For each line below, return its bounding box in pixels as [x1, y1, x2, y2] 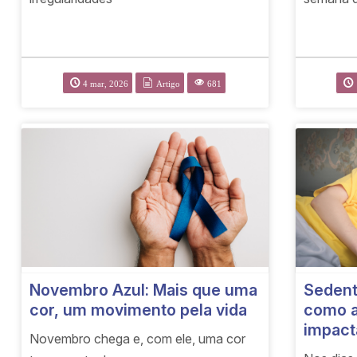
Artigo [155, 79, 180, 88]
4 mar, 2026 [82, 79, 128, 88]
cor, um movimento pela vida [29, 300, 248, 320]
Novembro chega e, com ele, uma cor [29, 331, 246, 347]
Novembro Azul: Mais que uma [29, 280, 258, 300]
